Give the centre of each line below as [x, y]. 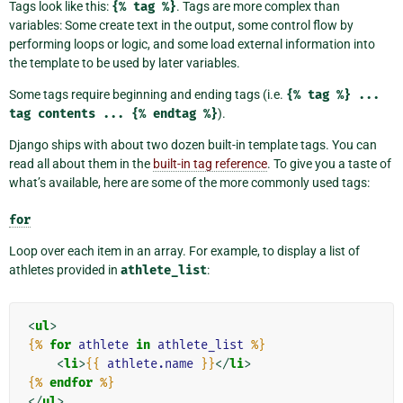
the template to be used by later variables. [125, 63]
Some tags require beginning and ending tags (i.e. [148, 95]
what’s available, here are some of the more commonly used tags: [189, 183]
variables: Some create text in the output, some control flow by [181, 26]
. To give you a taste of [329, 164]
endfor [71, 383]
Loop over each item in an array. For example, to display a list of [184, 251]
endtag [175, 114]
